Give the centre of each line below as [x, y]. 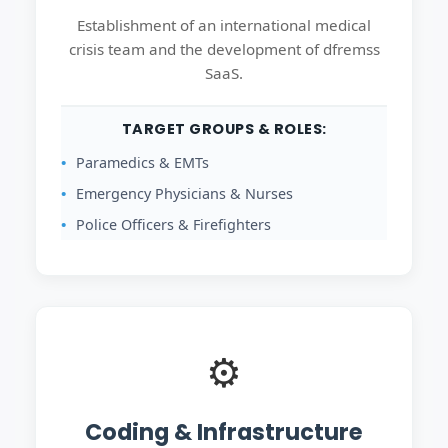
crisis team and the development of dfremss [224, 49]
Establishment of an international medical [224, 25]
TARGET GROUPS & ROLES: [224, 129]
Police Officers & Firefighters [173, 224]
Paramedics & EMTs [142, 162]
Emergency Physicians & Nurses [184, 193]
